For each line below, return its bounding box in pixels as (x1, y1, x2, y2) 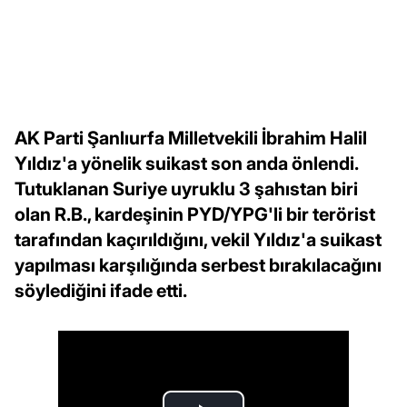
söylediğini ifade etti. (15, 280, 187, 303)
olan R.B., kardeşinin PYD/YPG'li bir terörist (15, 203, 375, 226)
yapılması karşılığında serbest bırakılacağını (15, 254, 382, 277)
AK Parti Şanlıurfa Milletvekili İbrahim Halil (15, 127, 367, 150)
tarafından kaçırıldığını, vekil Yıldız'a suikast (15, 229, 382, 252)
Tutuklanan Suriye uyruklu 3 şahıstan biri (15, 178, 358, 201)
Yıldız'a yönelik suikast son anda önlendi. (15, 153, 358, 175)
